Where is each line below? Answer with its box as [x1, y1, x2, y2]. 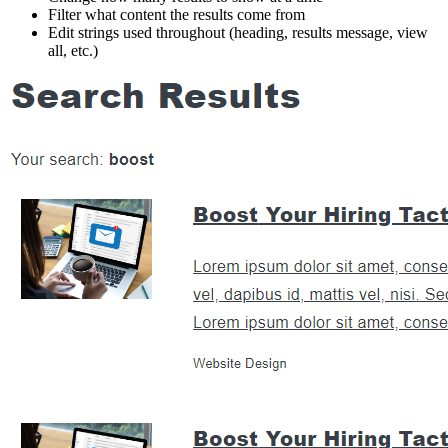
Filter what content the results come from [48, 5, 305, 23]
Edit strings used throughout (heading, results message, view [48, 23, 428, 41]
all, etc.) [48, 41, 98, 59]
